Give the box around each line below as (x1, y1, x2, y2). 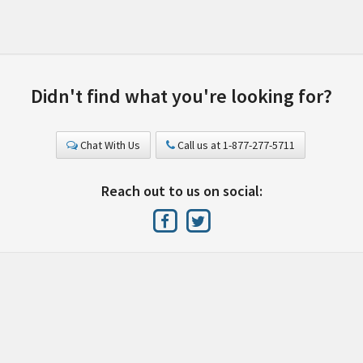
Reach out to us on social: (100, 181, 263, 200)
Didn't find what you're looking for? (31, 83, 332, 109)
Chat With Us (77, 138, 140, 152)
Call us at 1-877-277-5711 (174, 138, 295, 152)
